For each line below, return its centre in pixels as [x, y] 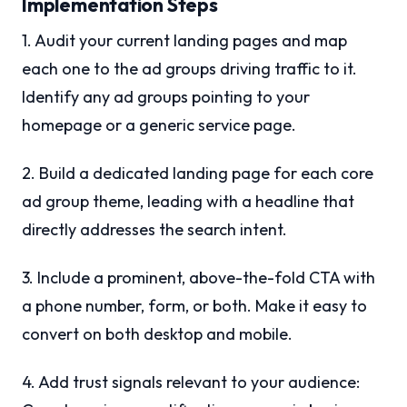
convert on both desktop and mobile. [157, 334]
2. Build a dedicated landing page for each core [198, 174]
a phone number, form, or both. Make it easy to [194, 306]
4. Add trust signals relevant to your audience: [191, 382]
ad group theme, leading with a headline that [188, 202]
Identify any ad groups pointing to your [166, 97]
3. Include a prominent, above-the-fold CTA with [199, 278]
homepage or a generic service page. [159, 125]
